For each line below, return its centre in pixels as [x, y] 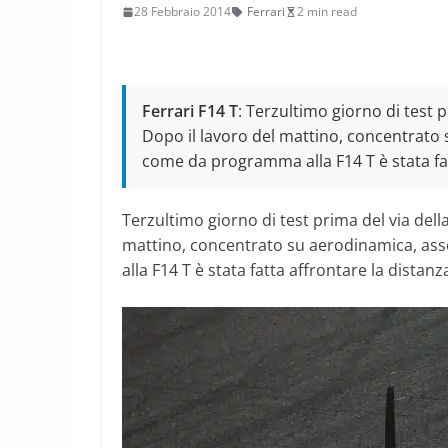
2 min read [327, 11]
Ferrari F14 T [190, 111]
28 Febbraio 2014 [182, 11]
